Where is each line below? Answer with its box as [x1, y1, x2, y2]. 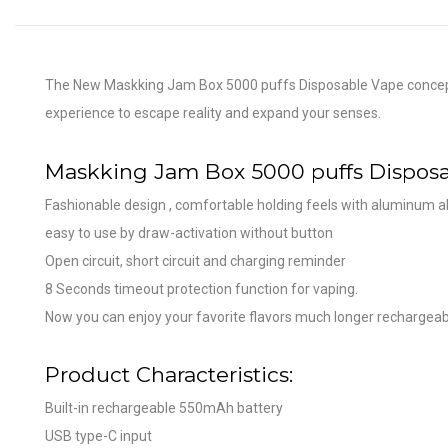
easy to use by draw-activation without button [45, 224, 333, 241]
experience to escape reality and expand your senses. [45, 105, 381, 122]
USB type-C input [45, 428, 152, 445]
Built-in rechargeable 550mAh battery [45, 400, 283, 417]
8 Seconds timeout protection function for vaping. [45, 280, 358, 297]
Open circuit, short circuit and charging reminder [45, 252, 346, 269]
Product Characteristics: [45, 362, 293, 388]
